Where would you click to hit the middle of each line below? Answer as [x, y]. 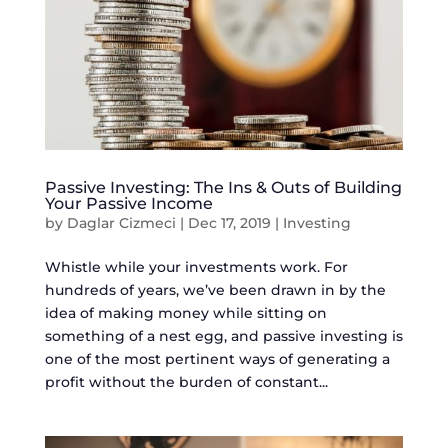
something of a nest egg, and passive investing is [223, 336]
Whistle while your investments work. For [196, 267]
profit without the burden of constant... [186, 382]
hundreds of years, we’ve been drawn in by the [215, 290]
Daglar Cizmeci [121, 223]
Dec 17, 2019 [229, 223]
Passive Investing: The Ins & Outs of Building [223, 188]
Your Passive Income [128, 204]
